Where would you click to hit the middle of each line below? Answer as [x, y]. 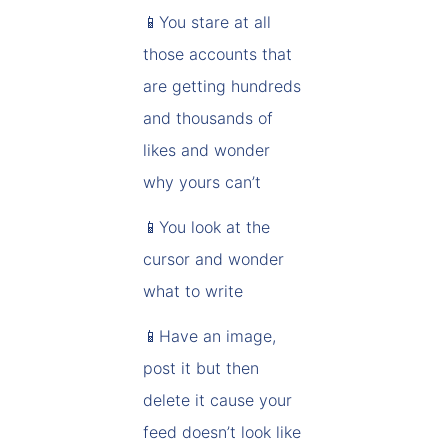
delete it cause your [217, 400]
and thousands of [208, 118]
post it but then [201, 368]
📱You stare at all [207, 22]
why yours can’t [202, 182]
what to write [193, 291]
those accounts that [217, 54]
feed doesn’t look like [222, 432]
